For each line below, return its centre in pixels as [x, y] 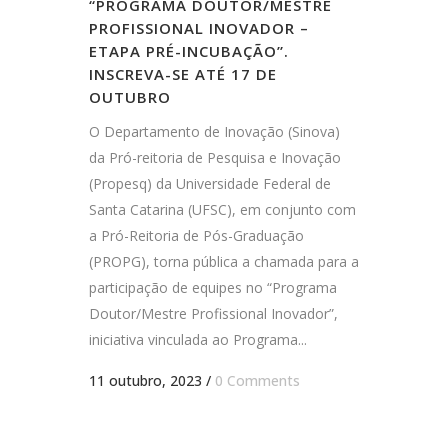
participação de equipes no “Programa [213, 288]
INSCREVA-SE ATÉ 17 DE [183, 74]
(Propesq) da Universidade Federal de [210, 184]
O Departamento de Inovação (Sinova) [214, 132]
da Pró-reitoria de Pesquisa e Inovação [215, 158]
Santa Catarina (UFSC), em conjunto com [222, 210]
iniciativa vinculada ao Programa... [198, 340]
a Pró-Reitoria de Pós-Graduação [196, 236]
